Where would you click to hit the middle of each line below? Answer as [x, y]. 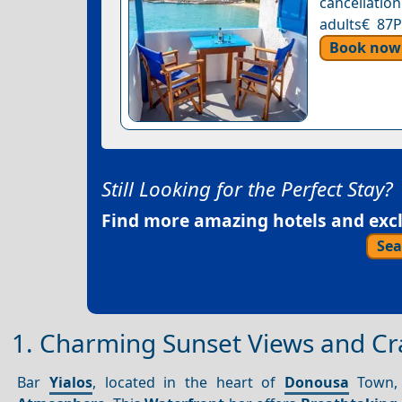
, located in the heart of [188, 382]
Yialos [71, 382]
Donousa [316, 382]
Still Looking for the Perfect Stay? [247, 188]
